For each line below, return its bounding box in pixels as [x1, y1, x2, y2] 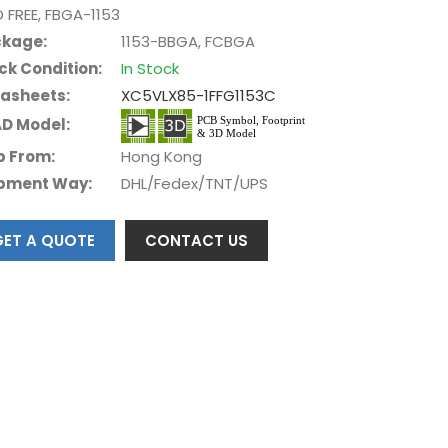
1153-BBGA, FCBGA [121, 30, 256, 52]
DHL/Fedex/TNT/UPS [121, 172, 269, 194]
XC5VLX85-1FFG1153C [121, 84, 277, 106]
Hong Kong [121, 145, 203, 167]
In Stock [121, 57, 180, 79]
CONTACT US [145, 229, 249, 251]
